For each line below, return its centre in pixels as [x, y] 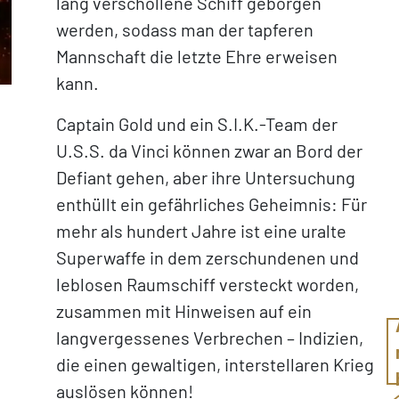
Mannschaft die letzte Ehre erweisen [197, 56]
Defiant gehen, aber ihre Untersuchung [206, 177]
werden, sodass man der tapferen [185, 29]
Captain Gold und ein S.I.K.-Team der [197, 124]
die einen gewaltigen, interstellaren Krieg [216, 364]
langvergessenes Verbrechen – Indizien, [210, 338]
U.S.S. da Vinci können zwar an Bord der [210, 151]
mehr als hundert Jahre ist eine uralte [202, 231]
